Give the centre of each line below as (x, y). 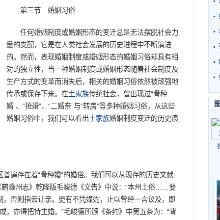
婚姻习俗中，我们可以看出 (48, 118)
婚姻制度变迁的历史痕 (144, 118)
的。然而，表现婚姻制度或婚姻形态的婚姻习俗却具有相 (92, 57)
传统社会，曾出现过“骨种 (128, 94)
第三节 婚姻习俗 (41, 10)
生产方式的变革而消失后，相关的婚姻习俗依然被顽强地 (92, 82)
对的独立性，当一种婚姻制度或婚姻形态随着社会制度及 (92, 69)
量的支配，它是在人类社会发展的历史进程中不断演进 (89, 45)
